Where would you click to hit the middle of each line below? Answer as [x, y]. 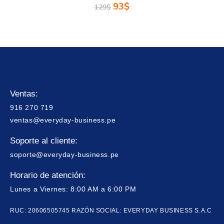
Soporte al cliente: [44, 141]
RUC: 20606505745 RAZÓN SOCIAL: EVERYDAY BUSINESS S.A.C [111, 211]
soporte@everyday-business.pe [64, 155]
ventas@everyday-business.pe [63, 120]
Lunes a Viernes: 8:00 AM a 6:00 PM [73, 189]
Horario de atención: [48, 175]
